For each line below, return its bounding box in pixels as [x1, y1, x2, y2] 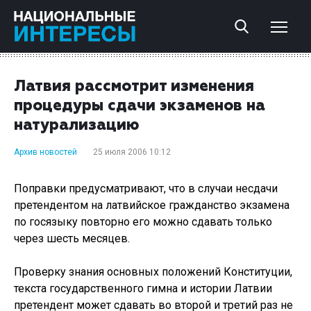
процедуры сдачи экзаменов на [14, 99, 265, 114]
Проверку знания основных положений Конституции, [14, 265, 292, 278]
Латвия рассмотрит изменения [14, 79, 254, 94]
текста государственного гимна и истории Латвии [14, 282, 272, 295]
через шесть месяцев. [14, 232, 130, 245]
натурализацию [14, 118, 139, 133]
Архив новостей [14, 147, 77, 157]
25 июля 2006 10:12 [93, 147, 171, 157]
